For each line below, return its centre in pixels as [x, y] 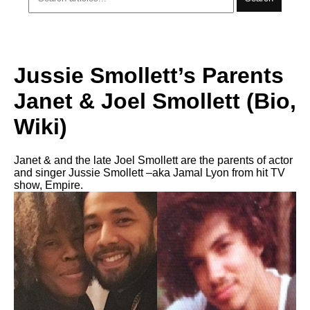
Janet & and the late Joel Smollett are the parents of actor [153, 160]
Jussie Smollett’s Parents [149, 75]
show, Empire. [48, 185]
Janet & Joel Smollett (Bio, [155, 101]
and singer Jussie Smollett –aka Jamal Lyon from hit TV [149, 173]
